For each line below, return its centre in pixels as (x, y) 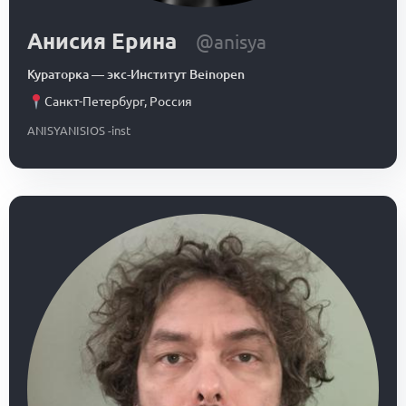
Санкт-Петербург (95, 102)
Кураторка (58, 75)
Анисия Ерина (102, 41)
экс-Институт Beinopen (176, 75)
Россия (171, 102)
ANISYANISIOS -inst (79, 131)
